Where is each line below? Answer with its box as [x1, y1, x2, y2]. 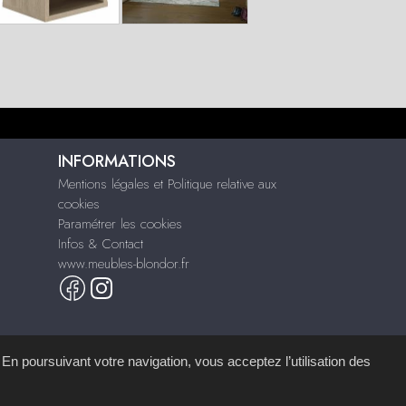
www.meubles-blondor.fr [57, 254, 189, 274]
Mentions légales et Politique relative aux [57, 174, 276, 194]
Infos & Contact [57, 234, 143, 254]
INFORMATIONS [57, 150, 176, 173]
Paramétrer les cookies [57, 214, 182, 234]
